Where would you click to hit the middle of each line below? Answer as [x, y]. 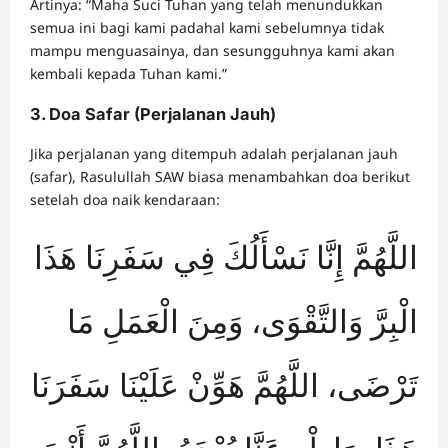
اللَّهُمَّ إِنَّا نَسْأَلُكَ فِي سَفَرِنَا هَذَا [226, 258]
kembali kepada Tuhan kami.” [128, 74]
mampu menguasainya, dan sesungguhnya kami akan [212, 51]
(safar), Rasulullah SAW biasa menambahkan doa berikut [220, 177]
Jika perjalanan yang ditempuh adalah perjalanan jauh [214, 154]
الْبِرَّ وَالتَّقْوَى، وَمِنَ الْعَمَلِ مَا [242, 322]
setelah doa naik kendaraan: [125, 200]
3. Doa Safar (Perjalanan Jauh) [153, 113]
